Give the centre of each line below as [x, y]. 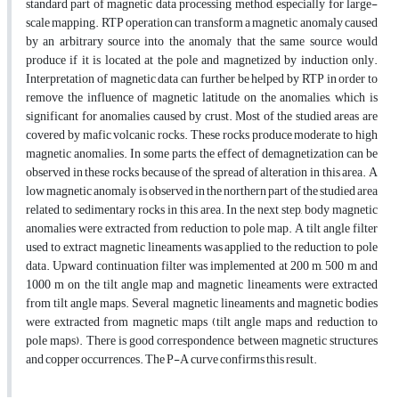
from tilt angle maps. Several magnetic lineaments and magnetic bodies [202, 304]
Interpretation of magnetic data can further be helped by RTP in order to [202, 79]
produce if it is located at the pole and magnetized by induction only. [202, 61]
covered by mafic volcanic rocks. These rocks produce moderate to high [202, 135]
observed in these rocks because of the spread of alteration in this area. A [202, 173]
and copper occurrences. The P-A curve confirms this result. [172, 360]
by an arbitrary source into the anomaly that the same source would [202, 42]
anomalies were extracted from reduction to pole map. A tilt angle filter [202, 229]
